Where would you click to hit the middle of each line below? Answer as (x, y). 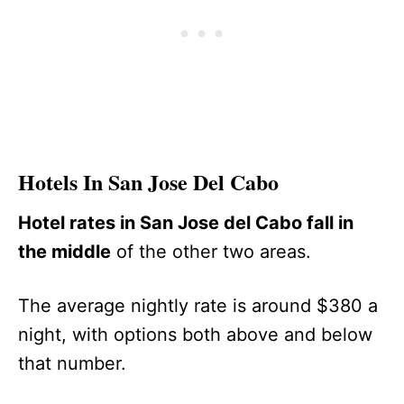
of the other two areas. (219, 252)
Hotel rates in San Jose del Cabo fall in (186, 223)
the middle (64, 252)
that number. (80, 364)
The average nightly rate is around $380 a (198, 306)
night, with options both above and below (195, 335)
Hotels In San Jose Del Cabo (148, 182)
